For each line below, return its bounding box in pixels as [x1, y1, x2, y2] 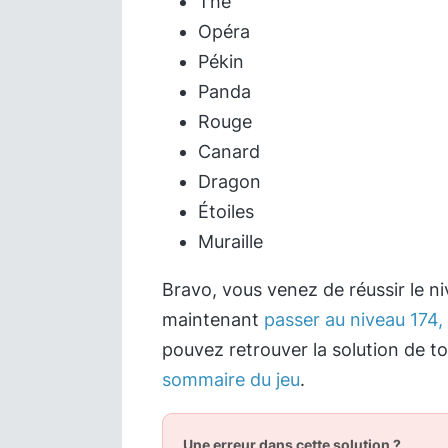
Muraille [198, 231, 263, 252]
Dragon [198, 171, 261, 192]
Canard [198, 141, 260, 162]
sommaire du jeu [162, 369, 300, 390]
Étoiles [198, 201, 254, 222]
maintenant [162, 309, 264, 330]
